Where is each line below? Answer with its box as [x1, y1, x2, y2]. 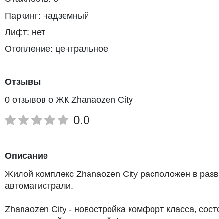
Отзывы [5, 77, 41, 87]
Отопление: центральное [5, 44, 108, 54]
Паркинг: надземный [5, 11, 89, 21]
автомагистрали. [5, 180, 73, 191]
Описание [5, 151, 48, 161]
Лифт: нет [5, 27, 45, 37]
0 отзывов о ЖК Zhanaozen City [5, 95, 133, 105]
